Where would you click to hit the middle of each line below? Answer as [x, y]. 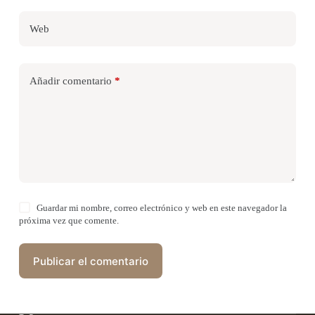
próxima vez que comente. [69, 220]
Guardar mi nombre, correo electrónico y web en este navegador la [162, 208]
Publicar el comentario [90, 261]
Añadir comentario [70, 81]
